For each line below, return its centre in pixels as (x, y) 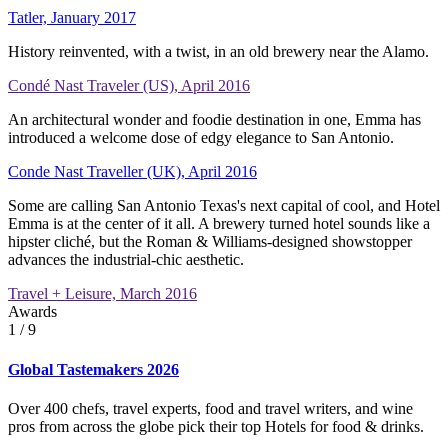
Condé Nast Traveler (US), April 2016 (129, 86)
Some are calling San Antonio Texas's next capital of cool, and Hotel (224, 206)
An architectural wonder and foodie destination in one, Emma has (214, 120)
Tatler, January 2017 (72, 18)
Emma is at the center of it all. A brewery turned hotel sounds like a (219, 224)
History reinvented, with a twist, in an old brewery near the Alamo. (218, 52)
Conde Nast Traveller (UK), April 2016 (132, 172)
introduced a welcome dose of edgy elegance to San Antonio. (201, 138)
